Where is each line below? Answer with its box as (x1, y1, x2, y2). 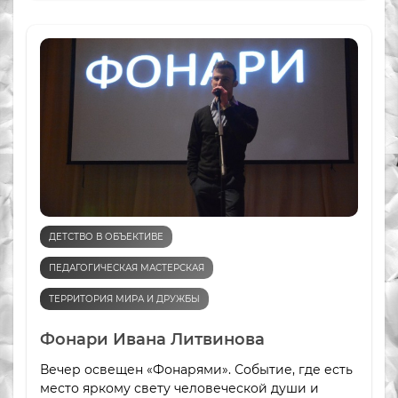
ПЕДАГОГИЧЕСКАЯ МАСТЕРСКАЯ (49, 262, 204, 275)
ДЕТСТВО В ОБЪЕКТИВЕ (49, 231, 163, 243)
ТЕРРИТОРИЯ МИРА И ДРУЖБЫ (49, 293, 200, 306)
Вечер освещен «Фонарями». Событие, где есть (40, 362, 353, 378)
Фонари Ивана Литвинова (40, 330, 265, 350)
